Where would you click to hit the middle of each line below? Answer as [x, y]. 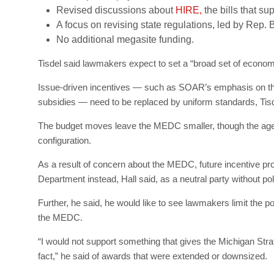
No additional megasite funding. [125, 39]
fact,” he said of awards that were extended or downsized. [153, 256]
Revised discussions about [116, 10]
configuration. [65, 140]
